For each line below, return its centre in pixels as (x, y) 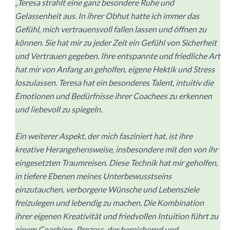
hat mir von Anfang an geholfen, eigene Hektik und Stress (115, 69)
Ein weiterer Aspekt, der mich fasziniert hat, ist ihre (104, 136)
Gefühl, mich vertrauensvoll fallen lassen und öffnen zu (111, 29)
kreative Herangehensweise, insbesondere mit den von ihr (116, 149)
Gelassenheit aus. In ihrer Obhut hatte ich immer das (107, 15)
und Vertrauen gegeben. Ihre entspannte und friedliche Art (118, 55)
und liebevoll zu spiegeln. (59, 109)
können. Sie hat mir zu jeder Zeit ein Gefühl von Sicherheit (116, 42)
